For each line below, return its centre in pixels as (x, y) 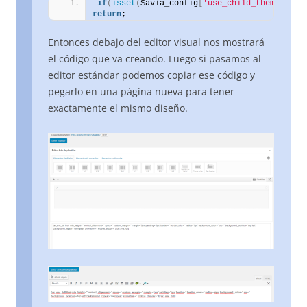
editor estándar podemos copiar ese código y (151, 75)
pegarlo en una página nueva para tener (141, 92)
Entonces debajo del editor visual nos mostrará (156, 42)
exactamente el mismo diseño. (118, 108)
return (107, 15)
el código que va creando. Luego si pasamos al (155, 59)
